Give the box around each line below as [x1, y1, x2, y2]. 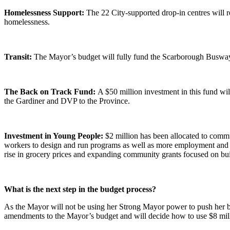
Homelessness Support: [4, 8, 86, 17]
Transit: [4, 52, 34, 61]
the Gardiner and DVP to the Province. [4, 96, 132, 105]
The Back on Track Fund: [4, 87, 98, 96]
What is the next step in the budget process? [4, 184, 156, 194]
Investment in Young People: [4, 131, 105, 140]
